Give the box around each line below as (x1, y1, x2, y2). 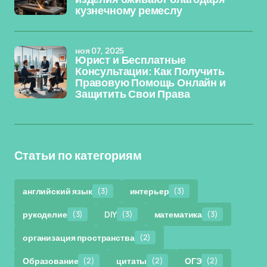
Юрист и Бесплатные (75, 54, 186, 66)
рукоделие (23, 209, 67, 220)
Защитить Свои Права (75, 88, 190, 100)
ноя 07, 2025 (75, 45, 125, 56)
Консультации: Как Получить (75, 66, 225, 77)
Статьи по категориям (14, 149, 142, 162)
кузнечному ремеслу (75, 5, 182, 17)
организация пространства (23, 232, 135, 243)
